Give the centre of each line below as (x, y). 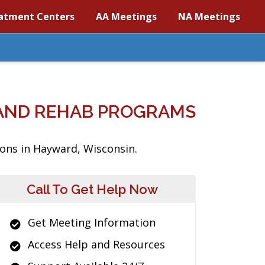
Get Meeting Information (92, 222)
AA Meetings (126, 17)
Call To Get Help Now (92, 189)
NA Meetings (209, 17)
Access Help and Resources (96, 244)
